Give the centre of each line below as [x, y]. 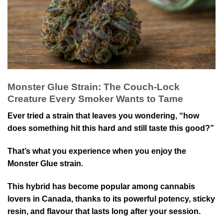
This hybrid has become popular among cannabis [101, 186]
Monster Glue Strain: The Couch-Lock [94, 87]
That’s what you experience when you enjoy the [97, 151]
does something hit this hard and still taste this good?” [111, 128]
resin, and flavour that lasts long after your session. [104, 211]
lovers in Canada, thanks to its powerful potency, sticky [111, 199]
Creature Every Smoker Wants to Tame [95, 99]
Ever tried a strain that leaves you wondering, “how [103, 116]
